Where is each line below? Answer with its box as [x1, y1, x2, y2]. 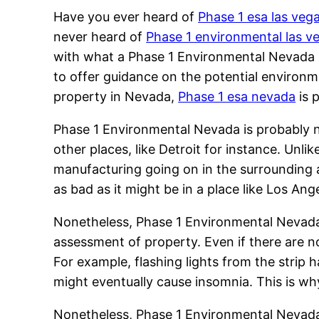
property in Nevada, [53, 89, 179, 105]
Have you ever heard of [53, 9, 199, 25]
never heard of [53, 29, 147, 45]
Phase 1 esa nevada [178, 89, 296, 105]
